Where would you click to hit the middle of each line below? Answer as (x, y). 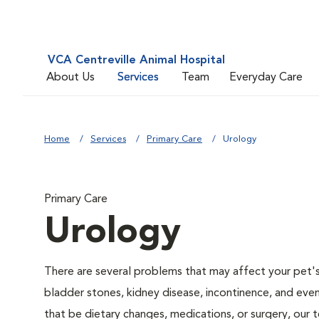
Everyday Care (266, 77)
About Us (70, 77)
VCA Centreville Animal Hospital (136, 61)
